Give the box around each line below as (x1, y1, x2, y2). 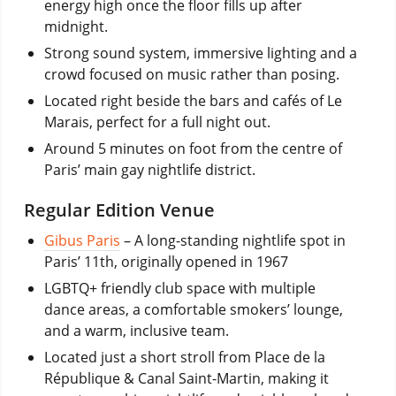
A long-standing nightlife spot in (133, 230, 346, 250)
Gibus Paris (43, 230, 120, 250)
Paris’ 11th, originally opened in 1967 (43, 251, 288, 271)
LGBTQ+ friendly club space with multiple (43, 278, 316, 298)
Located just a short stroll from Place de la (43, 346, 325, 367)
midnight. (43, 16, 108, 36)
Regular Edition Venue (23, 197, 215, 222)
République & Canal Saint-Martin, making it (43, 368, 329, 388)
